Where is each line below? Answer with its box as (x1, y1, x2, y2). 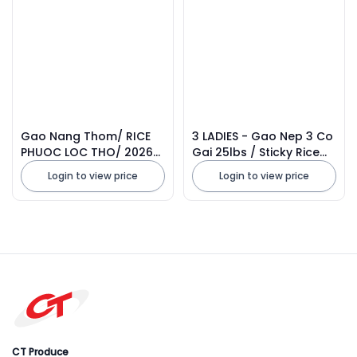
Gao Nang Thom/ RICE (21, 128, 151, 145)
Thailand (21, 160, 72, 177)
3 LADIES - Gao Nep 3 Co (192, 128, 333, 145)
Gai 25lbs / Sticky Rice (192, 144, 320, 161)
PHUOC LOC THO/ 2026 (21, 144, 124, 161)
